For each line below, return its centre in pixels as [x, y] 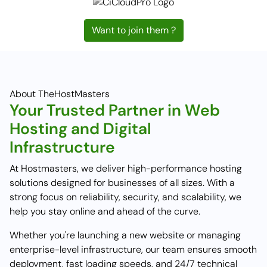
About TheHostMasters [60, 94]
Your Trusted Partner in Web [115, 110]
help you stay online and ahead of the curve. [105, 211]
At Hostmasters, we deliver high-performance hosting [126, 168]
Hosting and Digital [80, 128]
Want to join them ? [133, 30]
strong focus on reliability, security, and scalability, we [125, 197]
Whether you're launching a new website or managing [125, 235]
